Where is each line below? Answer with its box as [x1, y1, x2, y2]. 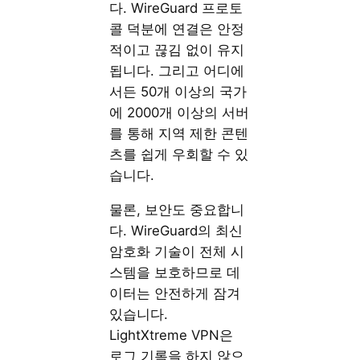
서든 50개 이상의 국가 [109, 83, 247, 100]
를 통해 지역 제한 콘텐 [109, 125, 249, 141]
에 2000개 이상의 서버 [109, 104, 250, 121]
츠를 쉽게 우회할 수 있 [109, 145, 249, 162]
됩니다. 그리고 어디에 [109, 62, 245, 79]
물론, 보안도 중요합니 [109, 201, 245, 218]
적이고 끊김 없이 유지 [109, 41, 245, 58]
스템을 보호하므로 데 [109, 264, 241, 280]
